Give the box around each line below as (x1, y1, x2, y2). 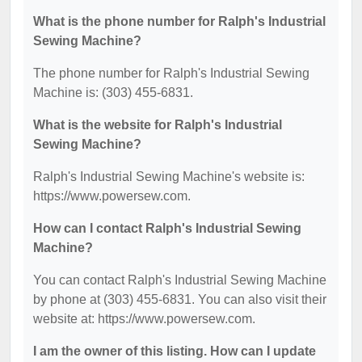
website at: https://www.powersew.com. (33, 312, 255, 326)
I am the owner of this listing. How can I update (33, 344, 316, 358)
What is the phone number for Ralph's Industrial (33, 15, 326, 28)
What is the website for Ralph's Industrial (33, 118, 282, 132)
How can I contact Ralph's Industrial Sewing (33, 221, 301, 235)
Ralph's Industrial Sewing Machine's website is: (33, 170, 305, 183)
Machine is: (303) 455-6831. (33, 86, 193, 99)
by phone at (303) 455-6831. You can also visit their (33, 293, 326, 306)
